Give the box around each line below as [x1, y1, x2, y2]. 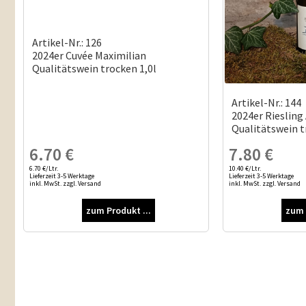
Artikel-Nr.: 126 [32, 35, 102, 49]
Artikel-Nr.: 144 [231, 96, 301, 110]
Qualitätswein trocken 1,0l [32, 61, 156, 75]
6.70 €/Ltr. [29, 163, 58, 173]
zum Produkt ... [86, 204, 151, 217]
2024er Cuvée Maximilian [32, 48, 146, 62]
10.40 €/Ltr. [228, 163, 261, 173]
